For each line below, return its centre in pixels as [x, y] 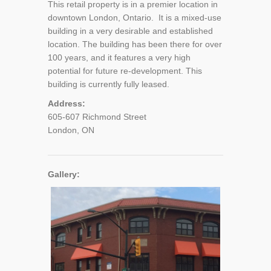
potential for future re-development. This [125, 71]
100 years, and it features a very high [119, 57]
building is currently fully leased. [109, 84]
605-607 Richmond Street [97, 117]
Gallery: [64, 174]
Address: [67, 103]
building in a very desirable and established [130, 31]
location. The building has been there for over [135, 44]
